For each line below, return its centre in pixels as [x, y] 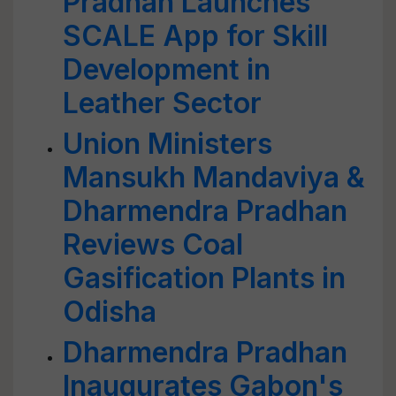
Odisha [110, 312]
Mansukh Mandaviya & [214, 177]
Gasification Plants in [204, 278]
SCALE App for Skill [195, 36]
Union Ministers [168, 144]
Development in [167, 69]
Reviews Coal [153, 244]
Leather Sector [162, 103]
